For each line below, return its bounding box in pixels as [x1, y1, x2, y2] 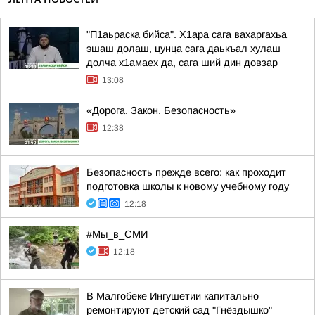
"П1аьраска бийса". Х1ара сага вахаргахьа [86, 29, 287, 40]
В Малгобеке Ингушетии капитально [86, 290, 259, 302]
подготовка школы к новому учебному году [86, 181, 289, 192]
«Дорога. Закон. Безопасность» [86, 105, 236, 116]
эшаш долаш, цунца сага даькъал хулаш [86, 43, 281, 54]
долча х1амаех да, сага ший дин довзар [86, 57, 278, 68]
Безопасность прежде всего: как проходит [86, 167, 286, 178]
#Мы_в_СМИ [86, 229, 148, 240]
